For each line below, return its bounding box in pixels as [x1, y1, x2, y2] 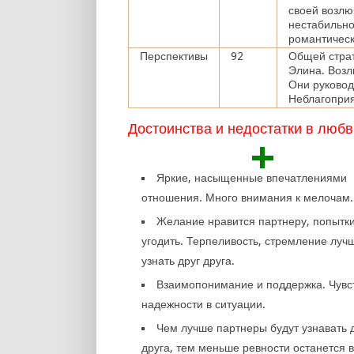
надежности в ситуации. [141, 298, 266, 311]
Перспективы [140, 49, 208, 62]
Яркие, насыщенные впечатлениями [156, 171, 348, 184]
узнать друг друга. [141, 254, 235, 267]
